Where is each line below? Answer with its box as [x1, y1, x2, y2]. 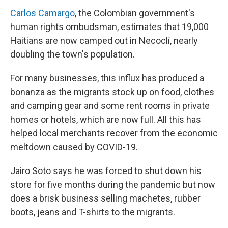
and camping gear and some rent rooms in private [10, 100, 210, 111]
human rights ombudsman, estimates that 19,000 [10, 21, 209, 32]
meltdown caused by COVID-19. [10, 141, 138, 152]
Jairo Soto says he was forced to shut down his [10, 165, 202, 176]
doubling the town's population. [10, 48, 135, 60]
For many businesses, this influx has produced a [10, 72, 204, 83]
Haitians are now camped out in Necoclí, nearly [10, 35, 198, 46]
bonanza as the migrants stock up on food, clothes [10, 86, 214, 97]
